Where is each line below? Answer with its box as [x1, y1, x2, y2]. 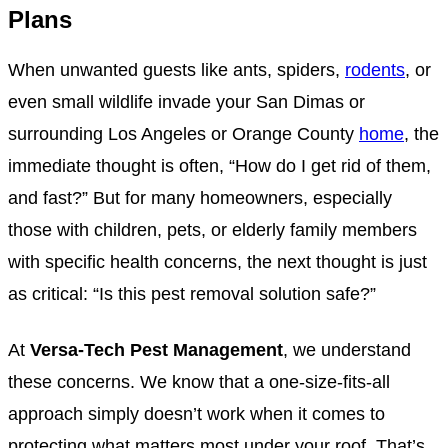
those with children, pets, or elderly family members [8, 218, 417, 240]
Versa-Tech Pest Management [30, 338, 283, 360]
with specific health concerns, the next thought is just [8, 250, 427, 272]
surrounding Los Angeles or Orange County [8, 122, 359, 144]
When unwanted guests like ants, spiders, [8, 58, 345, 80]
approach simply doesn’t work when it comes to [8, 402, 385, 424]
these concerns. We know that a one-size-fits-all [8, 370, 390, 392]
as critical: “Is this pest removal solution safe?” [8, 282, 376, 304]
